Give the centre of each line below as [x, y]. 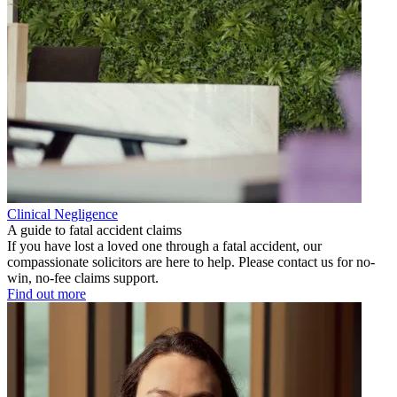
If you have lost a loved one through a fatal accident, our [164, 246]
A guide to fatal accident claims [94, 230]
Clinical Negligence [62, 214]
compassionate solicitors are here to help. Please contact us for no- [191, 262]
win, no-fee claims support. [83, 278]
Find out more [47, 294]
